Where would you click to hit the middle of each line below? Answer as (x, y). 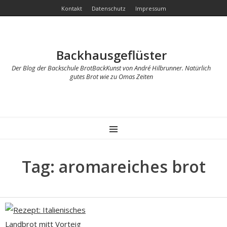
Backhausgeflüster (111, 55)
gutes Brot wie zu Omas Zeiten (111, 77)
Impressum (150, 8)
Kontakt (71, 8)
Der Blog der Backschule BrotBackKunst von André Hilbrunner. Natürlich (111, 68)
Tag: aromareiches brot (113, 166)
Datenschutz (108, 8)
